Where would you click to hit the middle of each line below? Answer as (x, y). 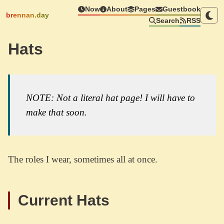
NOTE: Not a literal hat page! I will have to (110, 98)
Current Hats (66, 200)
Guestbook (181, 9)
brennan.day (27, 15)
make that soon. (56, 112)
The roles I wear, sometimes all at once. (83, 159)
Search (167, 20)
